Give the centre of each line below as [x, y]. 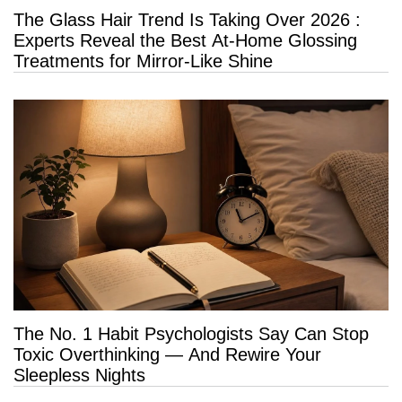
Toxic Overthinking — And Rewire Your [167, 354]
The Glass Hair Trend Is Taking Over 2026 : [187, 19]
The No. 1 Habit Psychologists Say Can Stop [191, 333]
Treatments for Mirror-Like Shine [143, 61]
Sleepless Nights [79, 375]
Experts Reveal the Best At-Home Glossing [185, 40]
